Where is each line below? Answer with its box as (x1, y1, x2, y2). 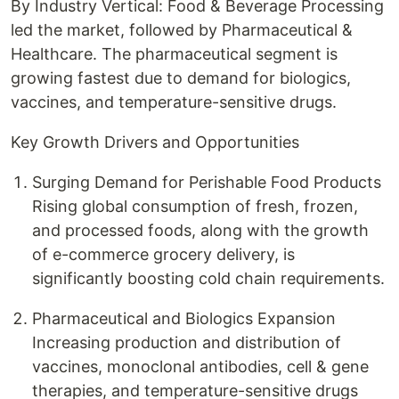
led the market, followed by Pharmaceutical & (11, 20, 353, 39)
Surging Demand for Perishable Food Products (32, 173, 381, 191)
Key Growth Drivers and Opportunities (11, 133, 299, 151)
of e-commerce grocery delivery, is (32, 245, 295, 264)
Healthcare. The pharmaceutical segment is (11, 45, 338, 63)
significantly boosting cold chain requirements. (32, 269, 385, 288)
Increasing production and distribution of (32, 333, 341, 352)
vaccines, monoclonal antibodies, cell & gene (32, 357, 369, 376)
